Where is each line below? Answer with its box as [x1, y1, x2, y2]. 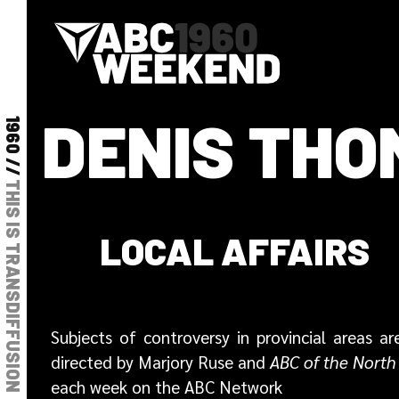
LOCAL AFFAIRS [100, 228, 370, 273]
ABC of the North [270, 351, 396, 372]
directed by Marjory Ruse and [51, 351, 270, 372]
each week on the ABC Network [51, 376, 282, 397]
